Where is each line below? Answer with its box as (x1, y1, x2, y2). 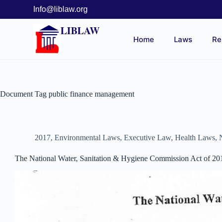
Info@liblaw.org (33, 5, 88, 13)
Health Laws (175, 133, 215, 142)
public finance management (47, 90, 134, 99)
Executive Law (124, 133, 171, 142)
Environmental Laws (55, 133, 120, 142)
